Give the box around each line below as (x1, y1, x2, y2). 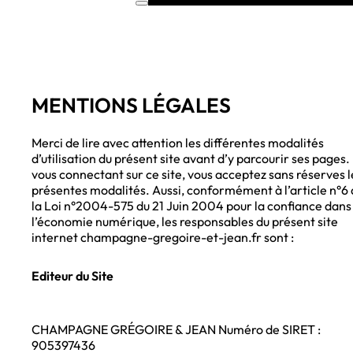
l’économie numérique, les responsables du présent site (32, 214, 338, 230)
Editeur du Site (32, 268, 113, 284)
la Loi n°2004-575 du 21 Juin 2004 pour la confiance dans (32, 198, 351, 214)
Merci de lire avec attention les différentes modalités (32, 135, 324, 151)
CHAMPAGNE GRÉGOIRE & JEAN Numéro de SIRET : (32, 321, 321, 338)
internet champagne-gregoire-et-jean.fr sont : (32, 229, 294, 246)
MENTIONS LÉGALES (32, 91, 231, 118)
